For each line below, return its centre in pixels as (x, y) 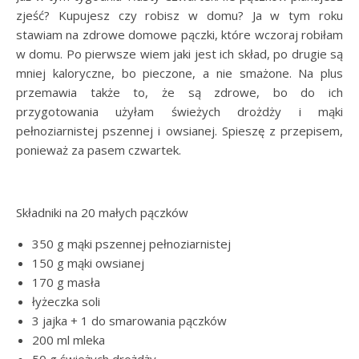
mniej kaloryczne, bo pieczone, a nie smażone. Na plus (179, 73)
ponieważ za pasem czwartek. (99, 150)
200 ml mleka (69, 340)
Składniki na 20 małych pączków (102, 212)
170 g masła (66, 282)
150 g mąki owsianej (88, 263)
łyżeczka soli (66, 301)
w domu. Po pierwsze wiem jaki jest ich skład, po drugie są (179, 54)
